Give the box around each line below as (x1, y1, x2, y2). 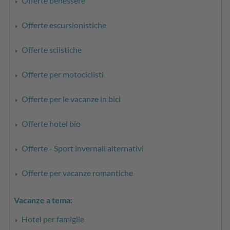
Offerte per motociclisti (22, 69, 104, 79)
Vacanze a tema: (14, 195, 73, 205)
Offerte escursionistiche (22, 20, 107, 30)
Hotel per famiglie (22, 214, 85, 224)
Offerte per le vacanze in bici (22, 93, 121, 104)
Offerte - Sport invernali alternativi (22, 143, 144, 153)
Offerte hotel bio (22, 118, 81, 128)
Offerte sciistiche (22, 44, 82, 54)
